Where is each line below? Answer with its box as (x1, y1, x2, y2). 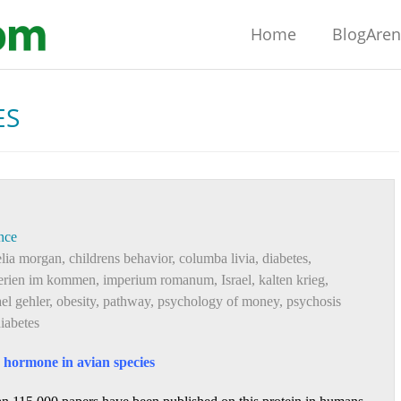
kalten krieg (259, 272, 325, 287)
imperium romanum (103, 272, 214, 287)
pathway (103, 294, 150, 309)
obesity (56, 294, 96, 309)
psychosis (286, 294, 341, 309)
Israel (221, 272, 252, 287)
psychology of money (158, 294, 279, 309)
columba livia (179, 251, 255, 266)
